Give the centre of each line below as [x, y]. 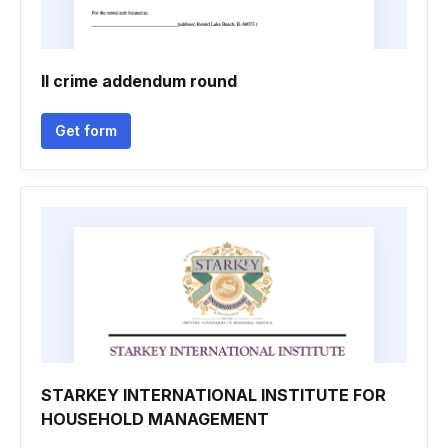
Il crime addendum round [139, 81]
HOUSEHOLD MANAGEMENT [155, 419]
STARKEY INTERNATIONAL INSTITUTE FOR [213, 395]
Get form [86, 130]
